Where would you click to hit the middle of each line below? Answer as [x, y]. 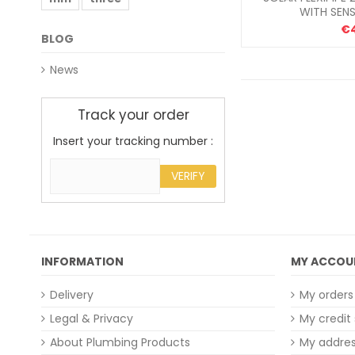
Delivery [72, 295]
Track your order [133, 115]
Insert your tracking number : [133, 141]
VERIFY [188, 176]
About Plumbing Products [120, 342]
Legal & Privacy [92, 319]
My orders [326, 295]
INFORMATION [82, 261]
